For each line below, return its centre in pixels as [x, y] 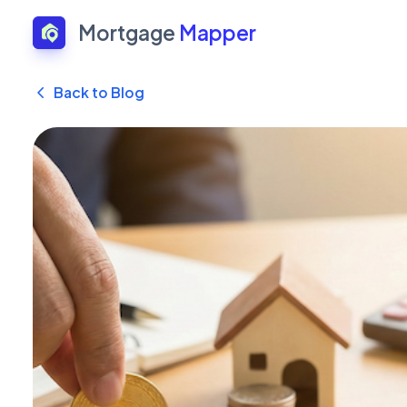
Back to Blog [99, 92]
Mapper [217, 32]
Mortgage [128, 32]
